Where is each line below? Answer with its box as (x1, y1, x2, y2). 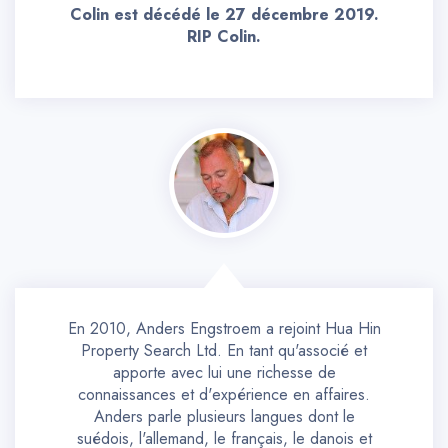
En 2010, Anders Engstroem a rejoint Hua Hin (67, 316, 381, 340)
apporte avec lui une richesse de (112, 360, 336, 384)
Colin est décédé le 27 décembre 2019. (69, 2, 379, 26)
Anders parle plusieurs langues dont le (93, 404, 355, 428)
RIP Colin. (187, 24, 261, 48)
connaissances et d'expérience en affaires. (78, 382, 370, 406)
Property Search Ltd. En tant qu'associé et (81, 338, 367, 362)
